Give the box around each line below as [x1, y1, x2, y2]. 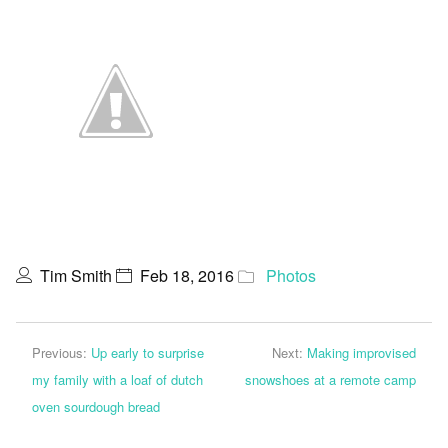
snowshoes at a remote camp [245, 370, 416, 389]
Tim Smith [40, 264, 112, 287]
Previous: [32, 343, 91, 362]
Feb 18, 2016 [140, 264, 234, 287]
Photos [266, 264, 316, 287]
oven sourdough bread [32, 397, 160, 416]
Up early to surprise [91, 343, 204, 362]
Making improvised [307, 343, 416, 362]
